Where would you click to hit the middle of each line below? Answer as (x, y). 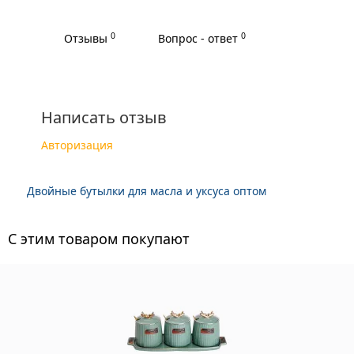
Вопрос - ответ (200, 38)
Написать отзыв (104, 117)
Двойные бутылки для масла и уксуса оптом (147, 191)
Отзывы (87, 38)
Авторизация (77, 145)
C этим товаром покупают (99, 239)
